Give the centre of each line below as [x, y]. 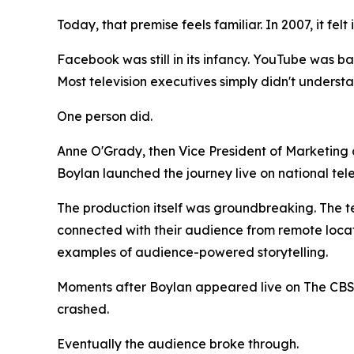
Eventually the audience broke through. [178, 344]
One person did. [105, 117]
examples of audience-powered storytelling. [192, 252]
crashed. [83, 309]
